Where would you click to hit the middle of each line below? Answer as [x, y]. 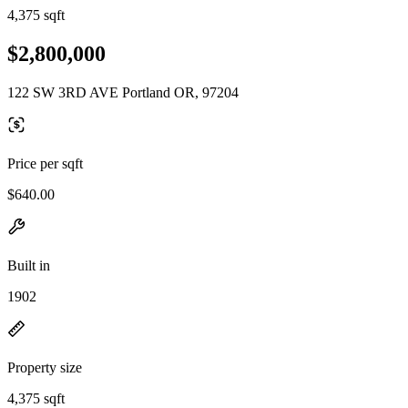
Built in [29, 265]
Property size [45, 367]
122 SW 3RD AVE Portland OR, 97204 [123, 92]
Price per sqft [45, 163]
